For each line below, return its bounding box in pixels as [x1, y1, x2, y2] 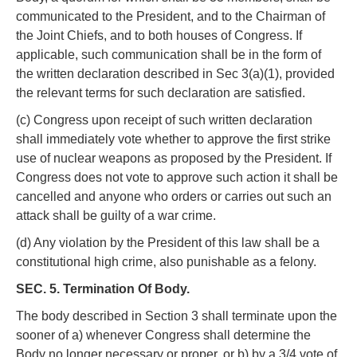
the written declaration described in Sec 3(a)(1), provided [16, 66, 335, 80]
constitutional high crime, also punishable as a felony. [16, 254, 316, 269]
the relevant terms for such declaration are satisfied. [16, 85, 305, 100]
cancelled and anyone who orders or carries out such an [16, 189, 331, 203]
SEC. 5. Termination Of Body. [16, 281, 190, 296]
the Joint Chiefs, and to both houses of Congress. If [16, 28, 302, 42]
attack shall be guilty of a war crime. [16, 208, 216, 222]
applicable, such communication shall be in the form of [16, 47, 321, 61]
